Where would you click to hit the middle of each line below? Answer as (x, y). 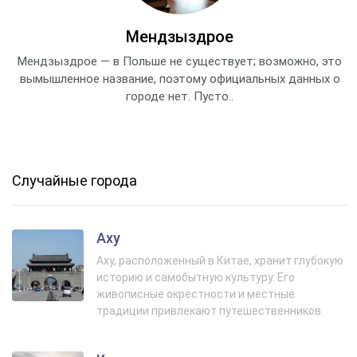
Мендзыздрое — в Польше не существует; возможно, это (180, 61)
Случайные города (75, 180)
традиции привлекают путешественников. (210, 311)
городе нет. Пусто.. (180, 96)
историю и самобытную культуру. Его (196, 277)
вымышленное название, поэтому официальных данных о (180, 79)
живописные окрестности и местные (196, 294)
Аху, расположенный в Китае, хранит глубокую (220, 261)
